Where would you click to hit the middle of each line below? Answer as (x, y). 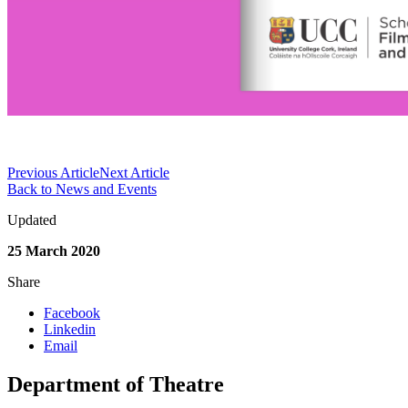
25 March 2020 (54, 251)
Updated (32, 220)
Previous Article (53, 173)
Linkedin (70, 330)
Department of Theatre (116, 384)
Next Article (134, 173)
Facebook (72, 313)
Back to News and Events (82, 189)
